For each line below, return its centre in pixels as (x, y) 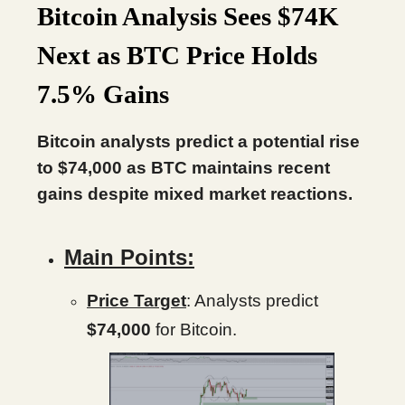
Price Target (137, 301)
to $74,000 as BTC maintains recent (184, 168)
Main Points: (129, 257)
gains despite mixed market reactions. (195, 194)
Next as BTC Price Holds (177, 55)
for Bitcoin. (194, 330)
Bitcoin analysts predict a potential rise (198, 141)
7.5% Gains (103, 94)
